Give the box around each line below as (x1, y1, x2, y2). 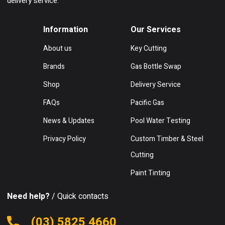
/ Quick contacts (50, 190, 108, 202)
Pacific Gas (131, 97, 164, 108)
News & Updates (43, 115, 94, 126)
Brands (43, 61, 65, 72)
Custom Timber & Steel (131, 133, 203, 144)
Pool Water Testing (131, 115, 190, 126)
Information (43, 23, 88, 36)
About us (43, 43, 72, 54)
